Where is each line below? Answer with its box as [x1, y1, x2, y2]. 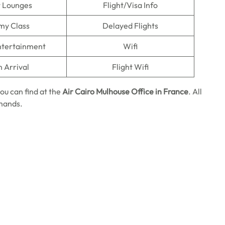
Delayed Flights [102, 21, 158, 31]
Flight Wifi [112, 62, 149, 72]
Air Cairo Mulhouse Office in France [61, 86, 188, 96]
